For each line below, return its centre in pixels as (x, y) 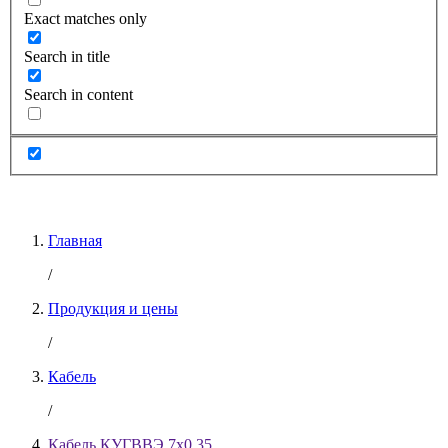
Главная (75, 240)
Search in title (67, 57)
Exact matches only (85, 19)
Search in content (78, 95)
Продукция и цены (113, 308)
